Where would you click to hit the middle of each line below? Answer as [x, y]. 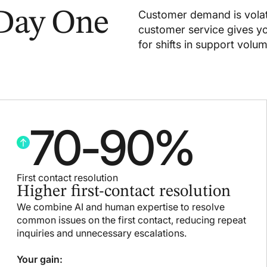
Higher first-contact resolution [124, 192]
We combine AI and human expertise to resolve [121, 207]
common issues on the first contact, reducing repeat [131, 220]
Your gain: [40, 259]
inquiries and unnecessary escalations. [102, 233]
